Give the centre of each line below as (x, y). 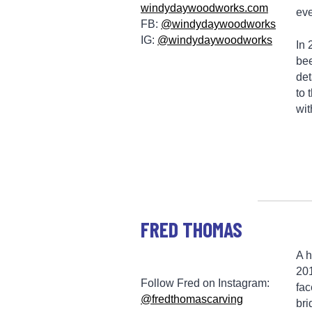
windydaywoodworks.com (204, 8)
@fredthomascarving (192, 299)
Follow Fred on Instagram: (205, 283)
